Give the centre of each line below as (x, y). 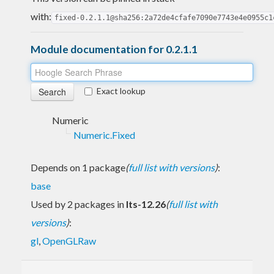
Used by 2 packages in (78, 204)
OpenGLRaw (69, 240)
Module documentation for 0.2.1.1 (114, 49)
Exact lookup (121, 91)
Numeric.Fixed (104, 135)
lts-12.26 (146, 204)
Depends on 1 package (78, 167)
